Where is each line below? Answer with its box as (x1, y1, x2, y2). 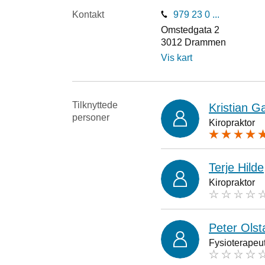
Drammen (185, 37, 226, 48)
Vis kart (161, 52, 192, 63)
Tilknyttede (72, 99, 118, 110)
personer (72, 112, 109, 122)
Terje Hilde (209, 161, 264, 174)
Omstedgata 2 (161, 25, 219, 35)
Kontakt (72, 9, 104, 20)
